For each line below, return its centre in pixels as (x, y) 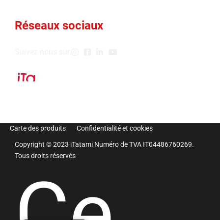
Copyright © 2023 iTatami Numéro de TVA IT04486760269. (104, 145)
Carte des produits (38, 128)
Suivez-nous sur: (43, 52)
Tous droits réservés (45, 156)
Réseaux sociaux (59, 26)
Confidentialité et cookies (115, 128)
